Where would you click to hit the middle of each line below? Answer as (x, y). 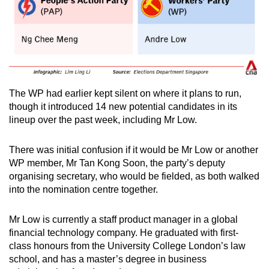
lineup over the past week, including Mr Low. (104, 120)
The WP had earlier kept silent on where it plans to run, (125, 94)
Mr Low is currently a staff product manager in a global (123, 220)
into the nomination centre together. (85, 190)
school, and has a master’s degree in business (108, 259)
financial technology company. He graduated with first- (124, 233)
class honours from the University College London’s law (127, 246)
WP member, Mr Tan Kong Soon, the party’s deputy (117, 163)
